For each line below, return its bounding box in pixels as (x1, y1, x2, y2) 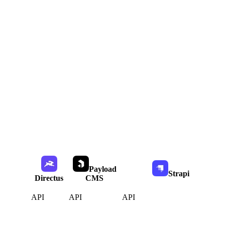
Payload (88, 165, 117, 174)
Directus (35, 174, 63, 183)
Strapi (168, 169, 189, 178)
